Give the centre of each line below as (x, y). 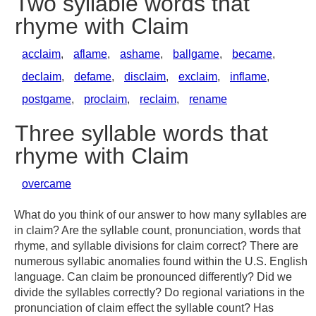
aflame (90, 54)
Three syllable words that (141, 133)
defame (93, 77)
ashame (140, 54)
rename (208, 99)
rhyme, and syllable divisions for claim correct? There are (156, 246)
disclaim (145, 77)
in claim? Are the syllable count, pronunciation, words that (157, 230)
